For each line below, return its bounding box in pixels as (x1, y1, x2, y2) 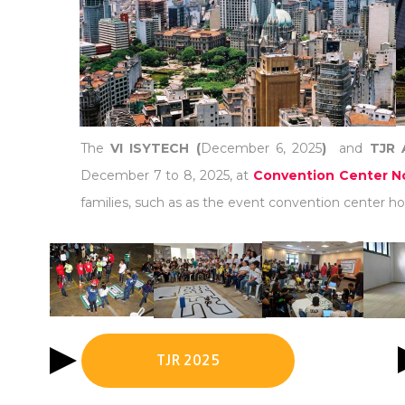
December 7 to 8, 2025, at (80, 167, 254, 184)
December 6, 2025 (200, 140, 322, 156)
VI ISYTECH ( (110, 140, 201, 156)
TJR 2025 (156, 353, 220, 367)
